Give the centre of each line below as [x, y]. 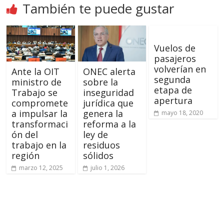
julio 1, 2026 [107, 167]
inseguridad [108, 92]
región [26, 155]
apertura [173, 100]
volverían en [180, 69]
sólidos [98, 155]
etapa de [173, 90]
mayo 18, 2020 [182, 112]
